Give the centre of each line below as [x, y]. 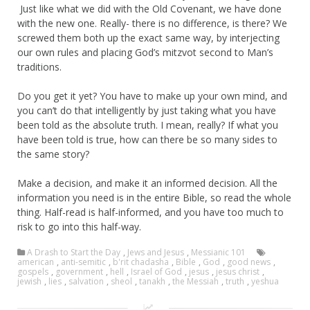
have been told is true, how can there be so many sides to [147, 139]
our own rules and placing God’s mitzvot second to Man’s [145, 52]
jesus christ [238, 271]
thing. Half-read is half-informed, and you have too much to [151, 212]
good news [249, 262]
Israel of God [156, 271]
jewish [29, 281]
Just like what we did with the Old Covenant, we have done [149, 8]
